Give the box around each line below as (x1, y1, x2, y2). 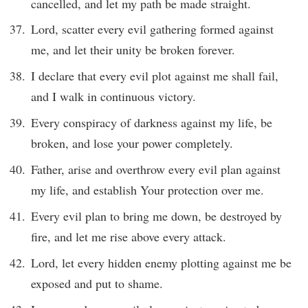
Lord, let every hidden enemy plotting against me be (31, 254, 291, 271)
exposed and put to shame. (31, 274, 163, 291)
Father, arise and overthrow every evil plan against (31, 161, 280, 178)
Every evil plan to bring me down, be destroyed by (31, 208, 282, 225)
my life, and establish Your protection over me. (31, 181, 264, 199)
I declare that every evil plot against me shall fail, (31, 67, 278, 85)
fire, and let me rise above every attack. (31, 228, 226, 245)
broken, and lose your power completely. (31, 135, 233, 152)
